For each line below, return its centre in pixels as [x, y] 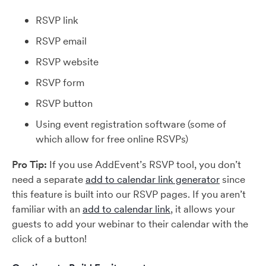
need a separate [49, 179]
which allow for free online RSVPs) [112, 139]
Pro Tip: [29, 164]
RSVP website [67, 62]
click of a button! [50, 239]
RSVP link [57, 20]
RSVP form [61, 83]
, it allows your [203, 209]
